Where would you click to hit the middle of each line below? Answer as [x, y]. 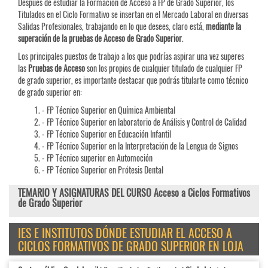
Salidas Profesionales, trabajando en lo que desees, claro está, [112, 26]
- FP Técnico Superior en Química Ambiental [109, 110]
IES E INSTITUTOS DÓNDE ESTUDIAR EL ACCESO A [125, 233]
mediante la [223, 26]
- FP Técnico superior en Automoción [97, 158]
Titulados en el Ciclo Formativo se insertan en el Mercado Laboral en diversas [133, 14]
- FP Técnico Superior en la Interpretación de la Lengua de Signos [141, 146]
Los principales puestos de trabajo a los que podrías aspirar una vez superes [131, 56]
